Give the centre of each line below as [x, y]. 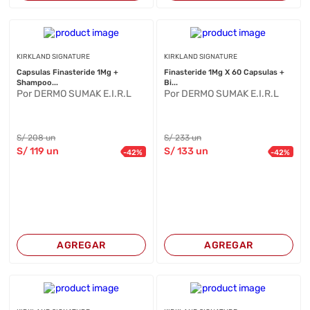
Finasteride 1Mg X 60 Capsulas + [224, 72]
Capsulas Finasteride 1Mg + [68, 72]
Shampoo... [38, 83]
